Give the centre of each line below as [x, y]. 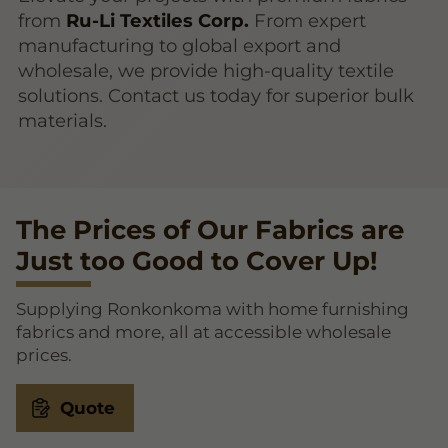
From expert [308, 20]
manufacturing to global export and [180, 45]
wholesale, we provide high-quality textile [206, 70]
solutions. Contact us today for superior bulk [216, 95]
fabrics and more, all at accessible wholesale [203, 332]
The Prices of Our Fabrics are [210, 229]
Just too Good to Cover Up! [197, 260]
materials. [63, 120]
